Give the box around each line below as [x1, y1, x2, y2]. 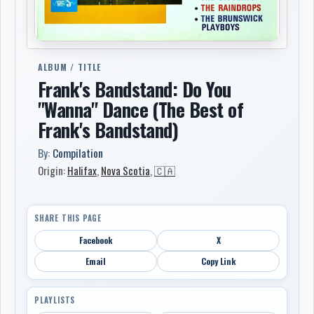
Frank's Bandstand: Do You [38, 75, 231, 103]
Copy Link [200, 254, 236, 267]
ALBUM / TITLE [38, 61, 102, 73]
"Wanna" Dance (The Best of [38, 95, 243, 123]
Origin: [38, 163, 67, 178]
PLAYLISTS [34, 294, 76, 306]
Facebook [78, 233, 113, 246]
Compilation [53, 144, 103, 161]
